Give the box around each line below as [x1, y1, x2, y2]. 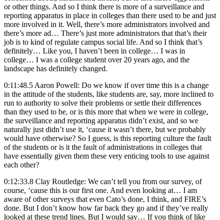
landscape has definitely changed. [4, 64, 108, 73]
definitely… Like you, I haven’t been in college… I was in [4, 46, 185, 55]
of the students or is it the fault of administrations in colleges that [4, 142, 202, 151]
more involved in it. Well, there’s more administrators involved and [4, 20, 210, 28]
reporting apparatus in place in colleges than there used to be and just [4, 11, 216, 20]
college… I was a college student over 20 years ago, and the [4, 55, 190, 64]
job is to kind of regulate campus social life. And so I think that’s [4, 37, 202, 46]
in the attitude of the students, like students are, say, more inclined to [4, 89, 214, 98]
